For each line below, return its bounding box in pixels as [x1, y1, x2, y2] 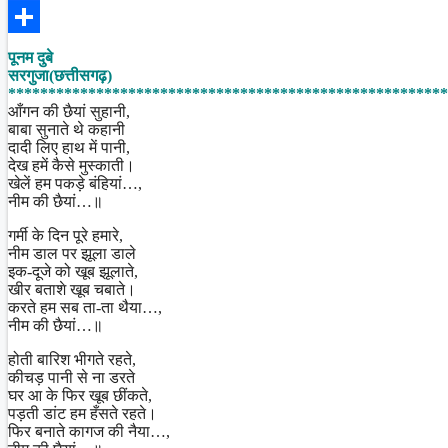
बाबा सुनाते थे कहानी [8, 120, 125, 138]
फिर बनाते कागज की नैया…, [8, 422, 170, 440]
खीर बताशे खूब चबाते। [8, 280, 136, 298]
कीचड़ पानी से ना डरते [8, 368, 135, 386]
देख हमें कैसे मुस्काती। [8, 156, 135, 174]
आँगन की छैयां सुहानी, [8, 102, 130, 120]
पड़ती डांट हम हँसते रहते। [8, 404, 157, 422]
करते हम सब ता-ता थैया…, [8, 298, 162, 316]
